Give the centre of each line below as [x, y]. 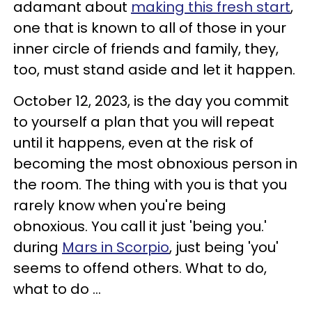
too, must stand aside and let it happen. [154, 70]
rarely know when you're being [120, 205]
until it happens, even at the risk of [133, 143]
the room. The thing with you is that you [150, 185]
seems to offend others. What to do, [140, 268]
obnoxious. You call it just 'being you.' [140, 226]
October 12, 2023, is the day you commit [151, 101]
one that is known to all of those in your [150, 28]
